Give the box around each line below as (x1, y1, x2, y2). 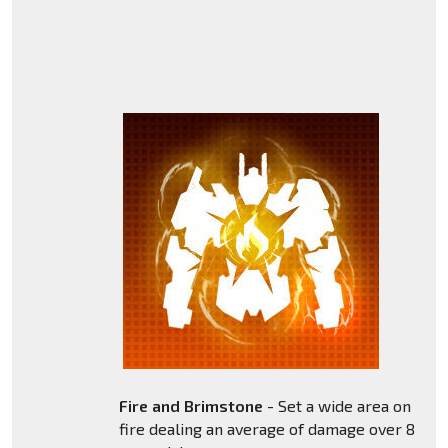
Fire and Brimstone (118, 396, 263, 416)
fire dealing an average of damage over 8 (118, 419, 415, 439)
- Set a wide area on (262, 396, 411, 416)
